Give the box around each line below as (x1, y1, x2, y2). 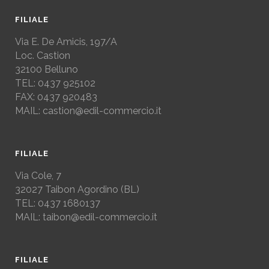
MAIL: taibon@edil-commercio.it (15, 211, 157, 223)
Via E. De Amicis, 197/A (15, 35, 117, 47)
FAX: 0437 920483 (15, 91, 97, 103)
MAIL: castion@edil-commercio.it (15, 104, 162, 116)
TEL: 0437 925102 (15, 77, 95, 89)
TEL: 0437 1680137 (15, 197, 100, 209)
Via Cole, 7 (15, 169, 61, 181)
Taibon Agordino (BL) (45, 183, 139, 195)
